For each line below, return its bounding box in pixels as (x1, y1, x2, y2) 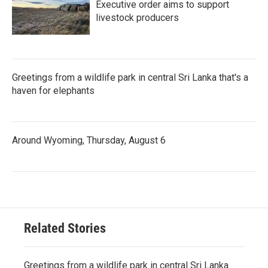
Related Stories (24, 220, 106, 236)
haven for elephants (12, 84, 95, 96)
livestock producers (96, 11, 179, 23)
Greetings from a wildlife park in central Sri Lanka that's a (12, 71, 248, 83)
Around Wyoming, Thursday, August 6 (12, 134, 166, 146)
